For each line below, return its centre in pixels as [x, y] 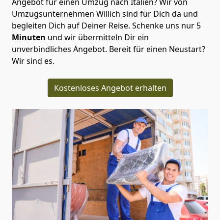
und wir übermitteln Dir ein [97, 37]
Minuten [29, 37]
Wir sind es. [33, 61]
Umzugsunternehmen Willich [66, 14]
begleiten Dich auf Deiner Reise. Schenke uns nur [104, 25]
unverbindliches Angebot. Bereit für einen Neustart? [109, 49]
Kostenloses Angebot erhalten [110, 88]
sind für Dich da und [159, 14]
